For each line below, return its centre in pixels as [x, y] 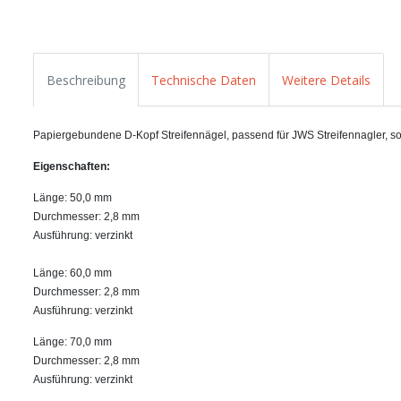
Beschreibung [86, 80]
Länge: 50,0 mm [73, 197]
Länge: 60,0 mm [73, 273]
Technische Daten [204, 80]
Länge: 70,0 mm [73, 341]
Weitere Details [326, 80]
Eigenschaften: [72, 166]
